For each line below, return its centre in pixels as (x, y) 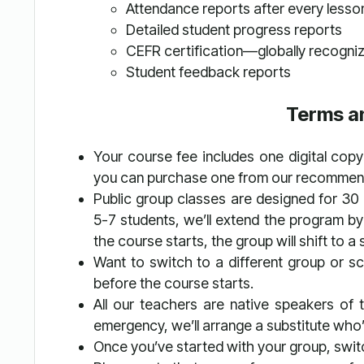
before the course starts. (173, 283)
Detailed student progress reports (234, 30)
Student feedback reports (208, 72)
